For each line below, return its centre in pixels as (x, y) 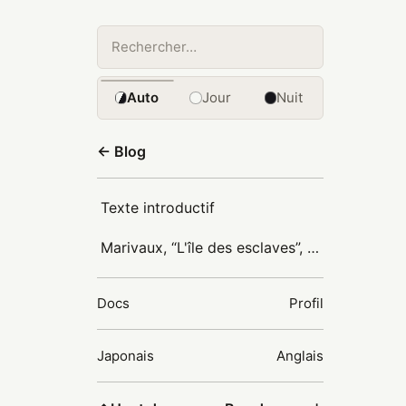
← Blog (121, 152)
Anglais (300, 355)
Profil (306, 303)
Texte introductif (158, 208)
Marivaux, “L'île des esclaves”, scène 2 (313, 248)
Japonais (126, 355)
